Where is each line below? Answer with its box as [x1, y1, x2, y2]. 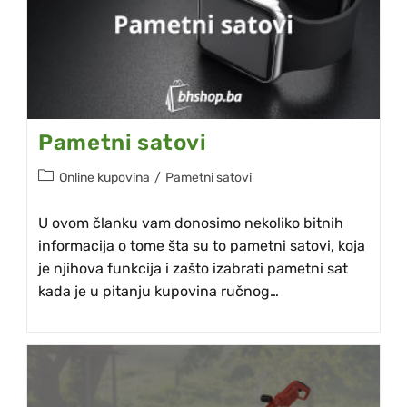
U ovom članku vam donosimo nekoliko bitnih [38, 213, 344, 232]
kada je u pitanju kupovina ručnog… [38, 282, 280, 300]
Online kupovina [59, 169, 151, 185]
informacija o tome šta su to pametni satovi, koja [38, 236, 366, 254]
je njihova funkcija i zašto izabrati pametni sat [38, 259, 349, 277]
